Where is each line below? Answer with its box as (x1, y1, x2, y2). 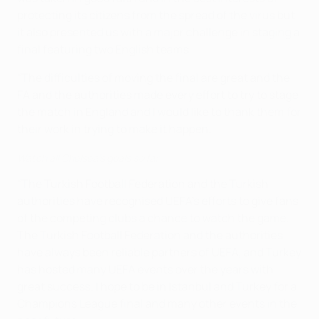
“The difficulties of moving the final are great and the (17, 70, 290, 86)
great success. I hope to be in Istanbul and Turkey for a (17, 278, 297, 295)
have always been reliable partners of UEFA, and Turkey (17, 244, 301, 261)
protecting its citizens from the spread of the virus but (17, 7, 295, 23)
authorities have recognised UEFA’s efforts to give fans (17, 193, 298, 209)
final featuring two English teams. (17, 41, 192, 58)
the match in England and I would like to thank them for (17, 104, 301, 120)
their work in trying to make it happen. (17, 121, 211, 137)
